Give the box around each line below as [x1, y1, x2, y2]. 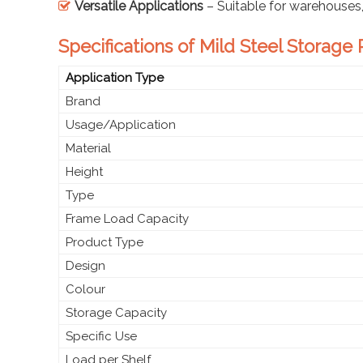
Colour [66, 281, 105, 297]
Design [66, 258, 105, 273]
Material [66, 140, 111, 156]
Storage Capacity [66, 305, 167, 320]
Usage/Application [66, 117, 176, 132]
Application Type [66, 70, 164, 85]
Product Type [66, 234, 143, 250]
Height [66, 164, 103, 179]
